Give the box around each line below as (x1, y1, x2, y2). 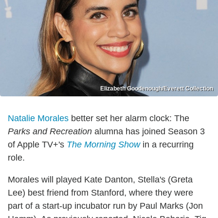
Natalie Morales (8, 113, 69, 124)
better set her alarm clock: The (69, 113, 189, 124)
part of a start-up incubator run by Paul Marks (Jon (8, 201, 203, 211)
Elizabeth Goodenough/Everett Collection (100, 85, 213, 92)
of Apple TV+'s (8, 140, 67, 150)
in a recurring (140, 140, 194, 150)
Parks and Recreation (8, 127, 92, 137)
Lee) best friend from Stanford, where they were (8, 188, 193, 198)
